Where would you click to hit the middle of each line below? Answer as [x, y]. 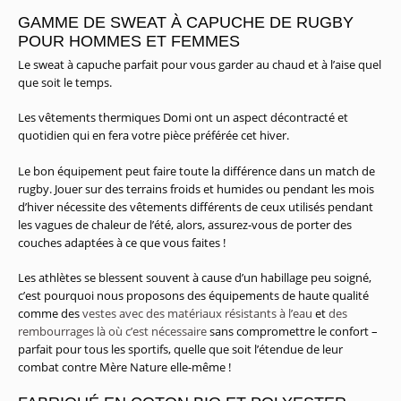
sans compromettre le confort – [292, 332]
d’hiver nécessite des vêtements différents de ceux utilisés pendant [196, 206]
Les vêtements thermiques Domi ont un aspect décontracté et [183, 118]
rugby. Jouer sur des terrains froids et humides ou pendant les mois [196, 188]
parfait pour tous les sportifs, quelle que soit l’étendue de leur [180, 350]
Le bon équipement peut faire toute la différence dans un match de [196, 171]
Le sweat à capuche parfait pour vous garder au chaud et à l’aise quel [200, 64]
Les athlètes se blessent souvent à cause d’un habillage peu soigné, [195, 278]
